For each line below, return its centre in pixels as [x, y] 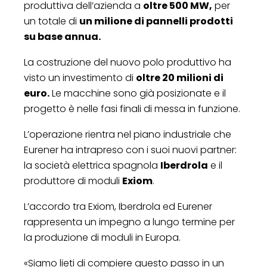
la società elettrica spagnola [92, 165]
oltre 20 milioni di [180, 77]
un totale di [52, 21]
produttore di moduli [73, 181]
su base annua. [62, 36]
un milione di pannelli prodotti [156, 21]
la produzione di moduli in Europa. [102, 237]
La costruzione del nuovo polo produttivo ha [128, 62]
